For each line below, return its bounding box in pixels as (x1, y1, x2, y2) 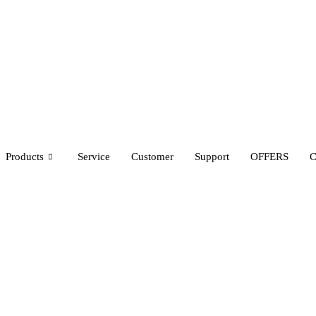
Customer (131, 150, 174, 162)
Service (78, 150, 110, 162)
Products (6, 150, 44, 162)
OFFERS (250, 150, 288, 162)
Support (195, 150, 229, 162)
